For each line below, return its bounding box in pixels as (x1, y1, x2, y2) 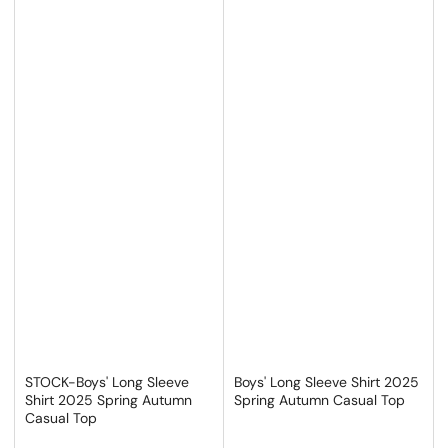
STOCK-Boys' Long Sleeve (25, 372, 189, 391)
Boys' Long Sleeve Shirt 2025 (234, 372, 419, 391)
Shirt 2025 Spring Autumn (25, 390, 192, 409)
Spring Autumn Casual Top (234, 390, 405, 409)
